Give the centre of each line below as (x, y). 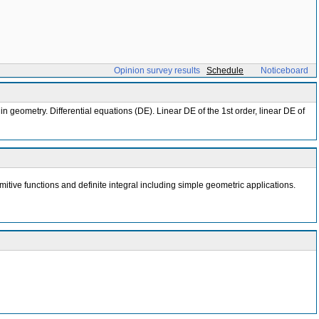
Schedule (225, 70)
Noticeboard (284, 70)
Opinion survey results (157, 70)
